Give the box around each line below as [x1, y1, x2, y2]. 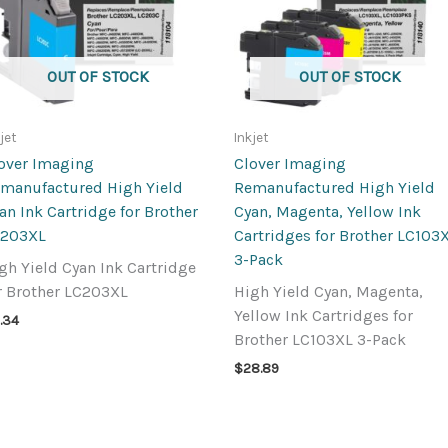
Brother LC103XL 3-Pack [234, 330, 406, 350]
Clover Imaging [234, 154, 346, 174]
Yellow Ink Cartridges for [234, 306, 413, 326]
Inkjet [234, 129, 269, 145]
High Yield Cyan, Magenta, [234, 282, 423, 302]
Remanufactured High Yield [234, 178, 435, 198]
